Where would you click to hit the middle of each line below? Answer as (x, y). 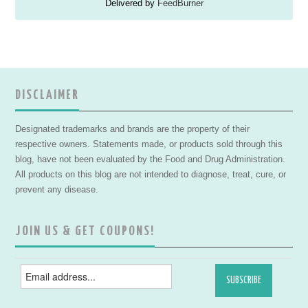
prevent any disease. (57, 189)
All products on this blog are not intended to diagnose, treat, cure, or (151, 174)
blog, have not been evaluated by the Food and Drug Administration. (151, 159)
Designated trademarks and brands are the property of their (133, 129)
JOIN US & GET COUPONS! (85, 231)
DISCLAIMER (47, 95)
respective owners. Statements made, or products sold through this (149, 144)
